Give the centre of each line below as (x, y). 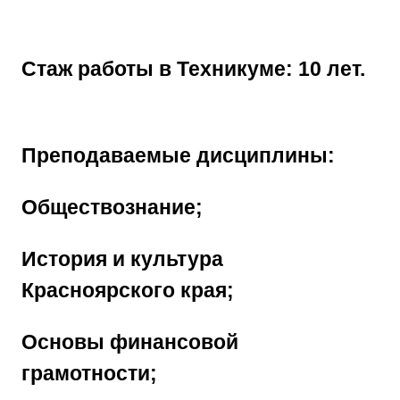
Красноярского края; (128, 291)
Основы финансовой (130, 342)
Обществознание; (112, 208)
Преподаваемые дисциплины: (178, 155)
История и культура (122, 259)
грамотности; (89, 374)
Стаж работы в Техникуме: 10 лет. (193, 69)
